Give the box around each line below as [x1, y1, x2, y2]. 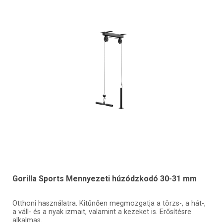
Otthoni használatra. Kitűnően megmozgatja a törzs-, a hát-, [12, 199, 206, 208]
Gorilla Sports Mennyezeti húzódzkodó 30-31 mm [12, 173, 197, 183]
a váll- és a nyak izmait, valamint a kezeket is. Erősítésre [12, 208, 191, 217]
